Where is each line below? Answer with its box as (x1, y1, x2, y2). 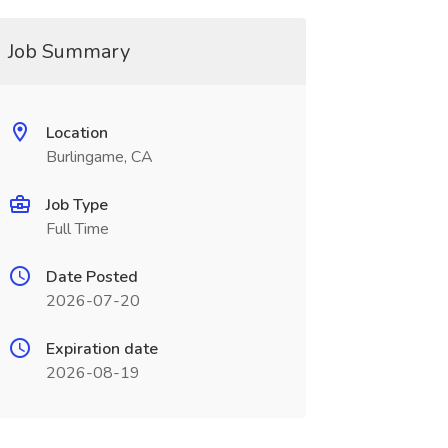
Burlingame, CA (45, 146, 153, 168)
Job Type (45, 194, 108, 216)
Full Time (45, 218, 109, 240)
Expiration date (45, 338, 158, 360)
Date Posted (45, 266, 138, 288)
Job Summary (7, 38, 130, 65)
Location (45, 122, 108, 144)
